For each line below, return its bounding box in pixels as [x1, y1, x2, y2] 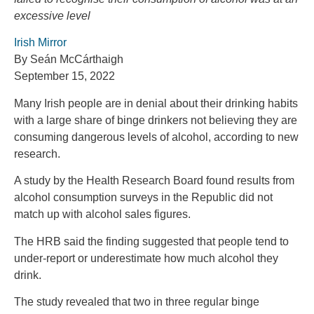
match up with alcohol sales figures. [14, 208, 191, 221]
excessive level [14, 10, 90, 22]
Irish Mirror [14, 36, 67, 49]
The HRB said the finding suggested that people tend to [14, 235, 289, 247]
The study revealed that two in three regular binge [14, 295, 259, 308]
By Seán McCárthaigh [14, 53, 123, 66]
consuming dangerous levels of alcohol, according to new [14, 130, 299, 143]
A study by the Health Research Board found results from [14, 175, 294, 187]
